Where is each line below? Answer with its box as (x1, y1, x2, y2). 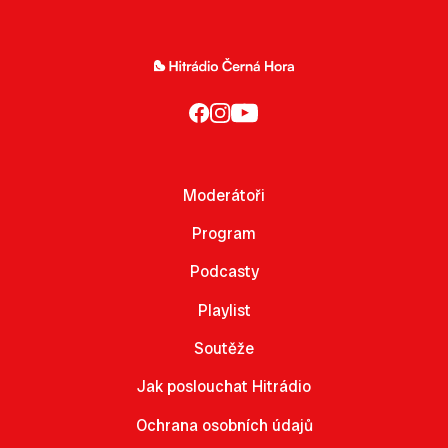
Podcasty (189, 261, 259, 283)
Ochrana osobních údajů (135, 414, 313, 436)
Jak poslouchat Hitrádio (137, 376, 311, 398)
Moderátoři (183, 184, 265, 206)
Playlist (197, 299, 251, 321)
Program (192, 222, 256, 244)
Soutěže (194, 338, 254, 360)
